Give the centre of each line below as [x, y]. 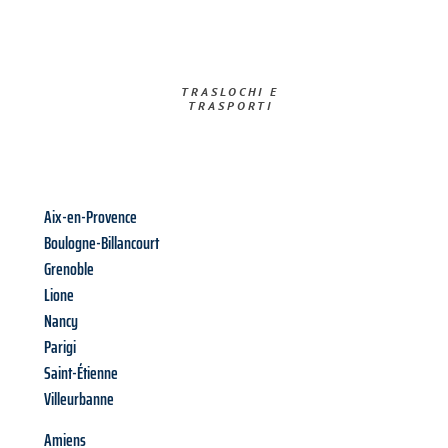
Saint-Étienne [81, 373]
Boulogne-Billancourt [101, 243]
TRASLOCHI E [230, 92]
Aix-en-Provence [90, 217]
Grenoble [69, 269]
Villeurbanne [79, 399]
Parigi [60, 347]
